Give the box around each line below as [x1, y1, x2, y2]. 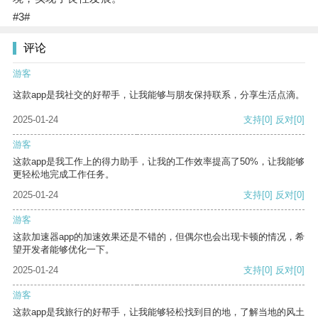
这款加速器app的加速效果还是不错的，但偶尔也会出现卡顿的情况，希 [13, 231, 305, 243]
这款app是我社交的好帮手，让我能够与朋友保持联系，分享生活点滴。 [13, 89, 305, 101]
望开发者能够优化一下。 [13, 244, 114, 256]
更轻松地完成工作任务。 [13, 169, 114, 180]
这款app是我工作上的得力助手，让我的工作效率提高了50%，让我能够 [13, 156, 305, 168]
